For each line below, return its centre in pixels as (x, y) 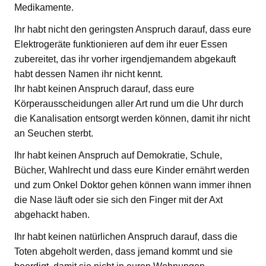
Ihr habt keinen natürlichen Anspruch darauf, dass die (126, 236)
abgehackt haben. (52, 214)
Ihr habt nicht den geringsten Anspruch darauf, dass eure (133, 29)
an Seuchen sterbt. (54, 133)
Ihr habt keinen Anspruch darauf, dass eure (104, 88)
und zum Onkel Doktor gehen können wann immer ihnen (133, 185)
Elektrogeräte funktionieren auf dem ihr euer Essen (121, 44)
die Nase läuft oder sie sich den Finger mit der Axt (118, 199)
